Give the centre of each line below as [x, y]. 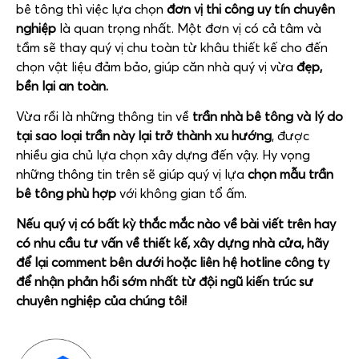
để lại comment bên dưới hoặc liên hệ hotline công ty [173, 262]
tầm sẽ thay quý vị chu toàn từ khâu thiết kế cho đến [172, 47]
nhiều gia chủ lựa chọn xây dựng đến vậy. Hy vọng [163, 155]
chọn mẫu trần [290, 174]
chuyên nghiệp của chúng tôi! [101, 301]
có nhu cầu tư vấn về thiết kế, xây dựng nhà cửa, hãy [172, 243]
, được [290, 135]
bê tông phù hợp [68, 193]
